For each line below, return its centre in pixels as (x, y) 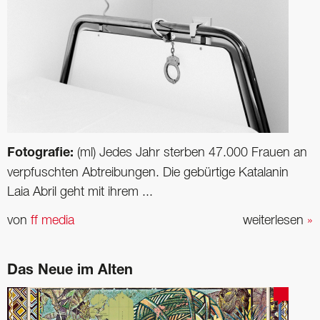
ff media (52, 220)
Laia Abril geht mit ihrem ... (80, 192)
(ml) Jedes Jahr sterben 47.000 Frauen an (190, 153)
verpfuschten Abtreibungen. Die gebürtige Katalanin (148, 173)
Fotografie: (40, 154)
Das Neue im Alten (70, 271)
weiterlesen (275, 220)
